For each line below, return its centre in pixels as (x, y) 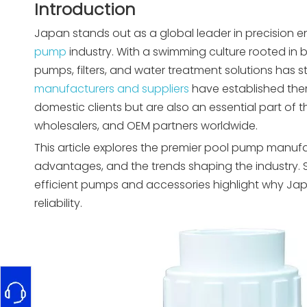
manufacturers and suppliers (112, 89)
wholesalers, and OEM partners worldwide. (146, 126)
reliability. (58, 203)
